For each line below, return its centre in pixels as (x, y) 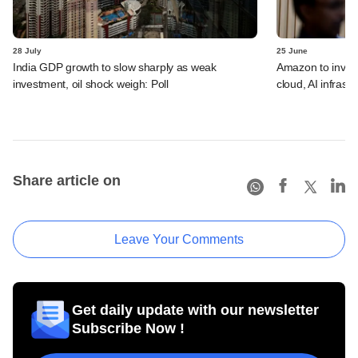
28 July (27, 50)
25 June (292, 50)
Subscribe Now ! (128, 328)
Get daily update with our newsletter (195, 310)
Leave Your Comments (179, 239)
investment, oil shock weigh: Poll (91, 84)
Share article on (67, 180)
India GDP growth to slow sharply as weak (115, 67)
